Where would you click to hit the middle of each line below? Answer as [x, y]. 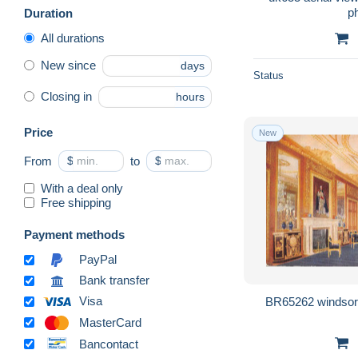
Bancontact [109, 344]
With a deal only [82, 188]
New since [68, 66]
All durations [73, 38]
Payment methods [74, 234]
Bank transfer [114, 280]
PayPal [98, 260]
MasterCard [110, 322]
